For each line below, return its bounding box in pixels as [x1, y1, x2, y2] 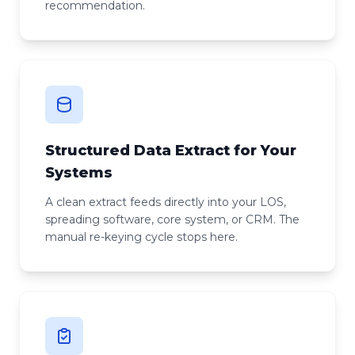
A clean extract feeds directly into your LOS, [45, 195, 286, 209]
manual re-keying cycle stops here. [45, 230, 238, 244]
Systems [45, 164, 113, 181]
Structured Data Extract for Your [45, 142, 296, 159]
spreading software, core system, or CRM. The [45, 212, 300, 227]
